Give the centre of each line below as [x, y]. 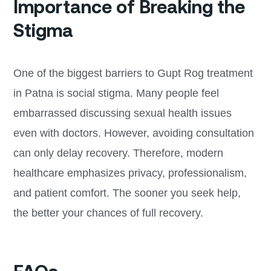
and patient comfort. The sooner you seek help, [127, 193]
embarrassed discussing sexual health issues [122, 113]
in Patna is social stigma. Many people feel [116, 93]
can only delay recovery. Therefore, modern [118, 153]
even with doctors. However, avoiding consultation [133, 133]
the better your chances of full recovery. [108, 213]
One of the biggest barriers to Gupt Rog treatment [133, 73]
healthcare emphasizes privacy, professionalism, [130, 173]
